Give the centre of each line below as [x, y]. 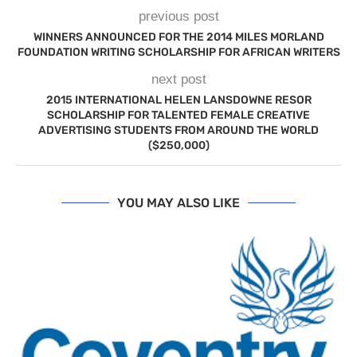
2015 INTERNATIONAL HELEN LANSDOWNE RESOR [178, 100]
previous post [178, 16]
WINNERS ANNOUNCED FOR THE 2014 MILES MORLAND [178, 37]
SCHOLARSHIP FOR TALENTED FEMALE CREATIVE [178, 115]
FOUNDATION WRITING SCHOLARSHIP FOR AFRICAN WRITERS [178, 52]
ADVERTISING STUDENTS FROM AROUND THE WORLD [178, 130]
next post [178, 79]
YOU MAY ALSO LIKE [178, 203]
